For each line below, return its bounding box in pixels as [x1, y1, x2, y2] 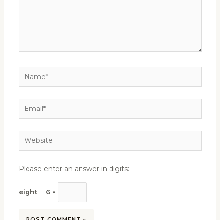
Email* [18, 100, 40, 109]
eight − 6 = [18, 188, 58, 197]
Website [18, 132, 47, 141]
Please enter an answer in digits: [18, 164, 129, 173]
